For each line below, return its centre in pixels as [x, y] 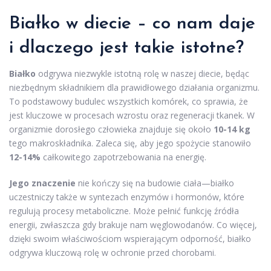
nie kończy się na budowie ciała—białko [155, 183]
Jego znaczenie [42, 183]
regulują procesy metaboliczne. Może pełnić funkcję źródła [124, 211]
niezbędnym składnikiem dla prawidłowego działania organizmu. [134, 87]
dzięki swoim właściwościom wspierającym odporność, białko [130, 238]
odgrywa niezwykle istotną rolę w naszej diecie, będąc [142, 73]
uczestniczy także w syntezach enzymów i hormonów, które [127, 197]
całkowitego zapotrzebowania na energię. [123, 157]
